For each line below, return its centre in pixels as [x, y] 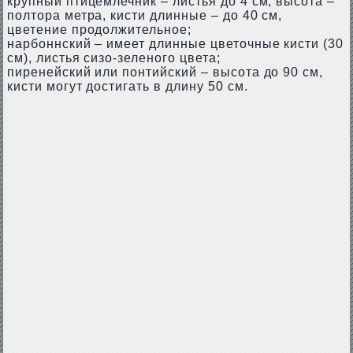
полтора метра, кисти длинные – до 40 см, [145, 15]
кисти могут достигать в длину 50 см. [127, 86]
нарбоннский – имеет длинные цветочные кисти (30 [175, 44]
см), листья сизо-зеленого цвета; [113, 58]
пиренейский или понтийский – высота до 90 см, [165, 72]
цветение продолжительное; [99, 30]
